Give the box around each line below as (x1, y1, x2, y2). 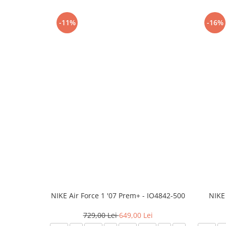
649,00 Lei (119, 210, 153, 220)
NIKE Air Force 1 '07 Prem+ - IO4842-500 (50, 191, 185, 201)
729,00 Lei (83, 210, 119, 220)
